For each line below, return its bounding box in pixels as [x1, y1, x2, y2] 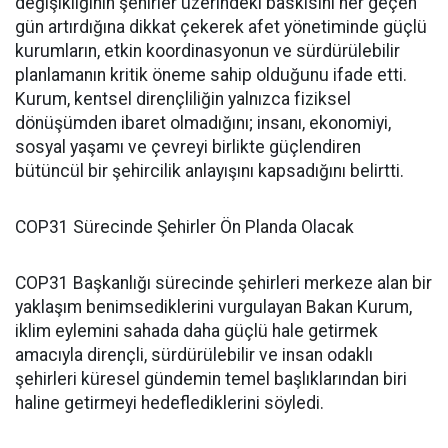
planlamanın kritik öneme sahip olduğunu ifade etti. [15, 65, 407, 86]
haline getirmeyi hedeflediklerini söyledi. [15, 393, 324, 414]
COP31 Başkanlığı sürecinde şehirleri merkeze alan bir [15, 273, 432, 294]
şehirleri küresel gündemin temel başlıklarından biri [15, 369, 407, 390]
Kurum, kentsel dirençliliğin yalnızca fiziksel [15, 89, 351, 110]
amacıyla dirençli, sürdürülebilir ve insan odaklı [15, 345, 373, 366]
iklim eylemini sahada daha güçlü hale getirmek [15, 321, 378, 342]
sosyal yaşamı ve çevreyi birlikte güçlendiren [15, 137, 361, 158]
